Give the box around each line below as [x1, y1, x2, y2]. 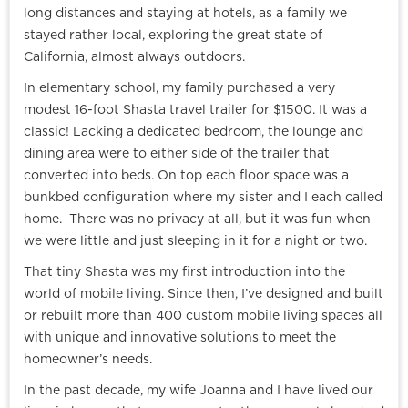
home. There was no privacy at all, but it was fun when [24, 213, 371, 227]
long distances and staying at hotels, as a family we [24, 7, 347, 21]
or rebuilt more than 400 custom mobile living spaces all [24, 310, 382, 323]
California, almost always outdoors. [24, 51, 245, 65]
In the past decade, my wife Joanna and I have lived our [24, 384, 373, 398]
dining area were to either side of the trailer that [24, 148, 330, 161]
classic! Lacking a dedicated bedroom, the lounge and [24, 126, 363, 139]
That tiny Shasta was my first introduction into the [24, 266, 345, 280]
